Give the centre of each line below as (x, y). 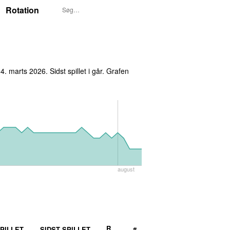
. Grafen (116, 71)
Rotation (22, 10)
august (126, 169)
